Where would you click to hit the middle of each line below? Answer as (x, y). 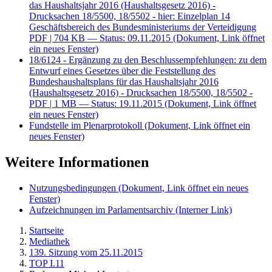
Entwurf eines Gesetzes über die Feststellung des (122, 70)
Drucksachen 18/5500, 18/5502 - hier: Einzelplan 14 (130, 16)
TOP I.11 (47, 263)
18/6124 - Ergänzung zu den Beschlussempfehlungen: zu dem (148, 59)
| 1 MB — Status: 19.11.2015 (106, 103)
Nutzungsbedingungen (74, 188)
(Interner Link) (204, 209)
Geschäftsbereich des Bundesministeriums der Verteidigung (143, 27)
